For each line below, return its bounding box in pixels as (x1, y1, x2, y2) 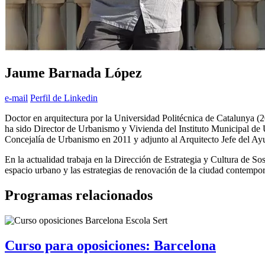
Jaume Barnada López (5, 65, 142, 81)
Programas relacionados (5, 188, 153, 203)
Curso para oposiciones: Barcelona (5, 237, 216, 253)
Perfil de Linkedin (30, 93, 98, 104)
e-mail (5, 93, 28, 104)
